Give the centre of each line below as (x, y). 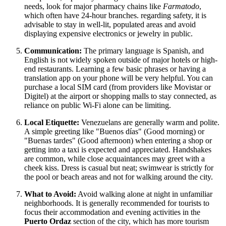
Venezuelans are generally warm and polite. (149, 122)
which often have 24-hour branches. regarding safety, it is (115, 15)
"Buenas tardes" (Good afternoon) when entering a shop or (118, 140)
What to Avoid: (50, 194)
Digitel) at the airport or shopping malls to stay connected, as (120, 96)
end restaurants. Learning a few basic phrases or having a (115, 69)
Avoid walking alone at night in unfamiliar (144, 194)
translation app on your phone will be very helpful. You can (119, 78)
